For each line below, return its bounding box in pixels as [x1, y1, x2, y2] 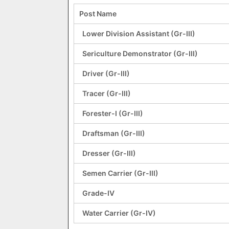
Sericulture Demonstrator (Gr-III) [79, 49, 199, 58]
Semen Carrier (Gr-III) [79, 169, 160, 177]
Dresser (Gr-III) [79, 149, 138, 157]
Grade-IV [79, 189, 119, 197]
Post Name [79, 9, 124, 18]
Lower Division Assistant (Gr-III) [79, 29, 200, 38]
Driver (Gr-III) [79, 69, 131, 78]
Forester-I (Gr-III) [79, 109, 151, 118]
